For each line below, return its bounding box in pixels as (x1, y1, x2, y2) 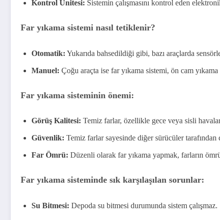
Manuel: (31, 66, 59, 75)
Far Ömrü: (31, 151, 68, 160)
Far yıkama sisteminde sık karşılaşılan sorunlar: (21, 175, 204, 185)
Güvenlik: (31, 134, 64, 142)
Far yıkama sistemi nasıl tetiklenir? (21, 22, 155, 32)
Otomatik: (31, 49, 65, 57)
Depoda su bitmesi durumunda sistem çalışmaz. (69, 201, 218, 210)
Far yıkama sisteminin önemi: (21, 90, 134, 100)
